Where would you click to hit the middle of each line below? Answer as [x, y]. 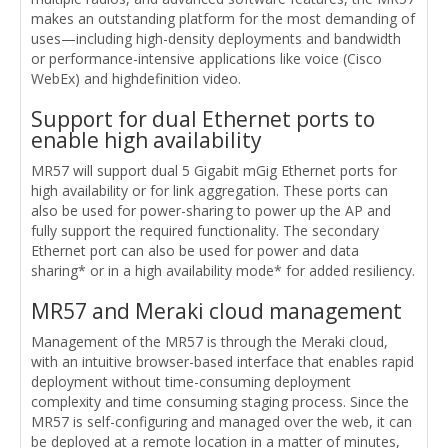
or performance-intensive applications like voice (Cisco [206, 58]
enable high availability [146, 139]
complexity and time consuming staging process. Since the [220, 401]
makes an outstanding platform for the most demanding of [223, 18]
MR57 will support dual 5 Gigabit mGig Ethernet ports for [214, 170]
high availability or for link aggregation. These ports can [209, 190]
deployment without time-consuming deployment [191, 381]
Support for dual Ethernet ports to [203, 118]
